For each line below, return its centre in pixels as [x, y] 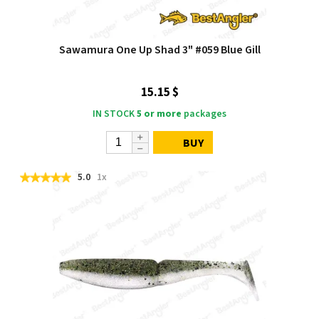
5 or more [159, 114]
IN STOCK [114, 114]
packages [204, 114]
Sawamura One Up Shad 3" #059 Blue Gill [159, 50]
